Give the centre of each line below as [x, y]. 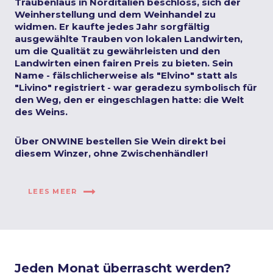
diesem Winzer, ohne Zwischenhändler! [111, 153]
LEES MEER [52, 191]
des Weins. [41, 112]
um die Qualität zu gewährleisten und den [117, 51]
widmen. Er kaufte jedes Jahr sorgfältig [112, 27]
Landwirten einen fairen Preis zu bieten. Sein [124, 63]
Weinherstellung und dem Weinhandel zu [115, 14]
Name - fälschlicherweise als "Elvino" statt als [126, 75]
